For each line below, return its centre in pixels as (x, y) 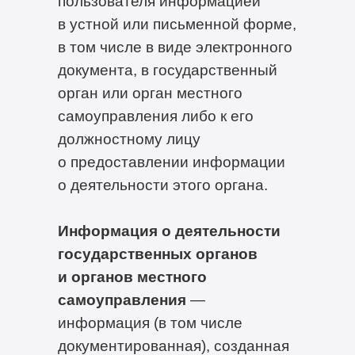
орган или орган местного (150, 92)
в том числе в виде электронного (175, 46)
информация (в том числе (150, 322)
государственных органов (157, 253)
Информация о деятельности (169, 230)
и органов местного (132, 276)
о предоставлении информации (171, 161)
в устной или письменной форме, (177, 23)
